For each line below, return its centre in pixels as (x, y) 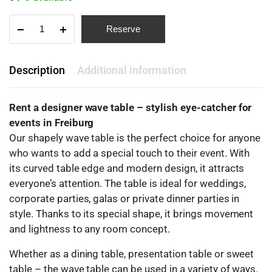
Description (37, 70)
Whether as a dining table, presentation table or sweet (132, 253)
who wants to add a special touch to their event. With (130, 153)
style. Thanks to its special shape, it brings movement (131, 213)
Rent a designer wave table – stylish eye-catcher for (131, 107)
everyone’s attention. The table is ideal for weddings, (128, 183)
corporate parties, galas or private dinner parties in (124, 198)
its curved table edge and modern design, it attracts (127, 168)
